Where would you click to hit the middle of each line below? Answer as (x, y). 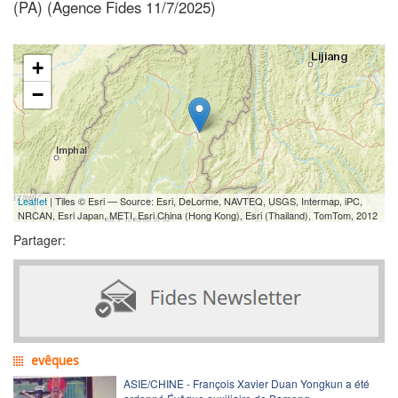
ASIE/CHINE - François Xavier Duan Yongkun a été (247, 383)
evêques (55, 360)
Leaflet (32, 200)
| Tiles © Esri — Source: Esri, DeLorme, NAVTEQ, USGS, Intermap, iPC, (205, 200)
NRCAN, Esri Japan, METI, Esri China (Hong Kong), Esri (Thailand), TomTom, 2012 (198, 215)
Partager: (40, 239)
